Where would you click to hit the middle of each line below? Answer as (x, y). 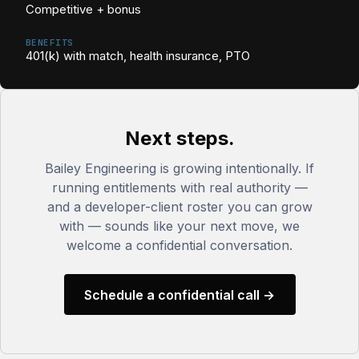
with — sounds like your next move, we (179, 226)
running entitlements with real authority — (179, 188)
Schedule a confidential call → (179, 294)
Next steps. (179, 138)
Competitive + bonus (83, 9)
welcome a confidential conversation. (179, 245)
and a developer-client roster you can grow (179, 207)
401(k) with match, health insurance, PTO (138, 56)
